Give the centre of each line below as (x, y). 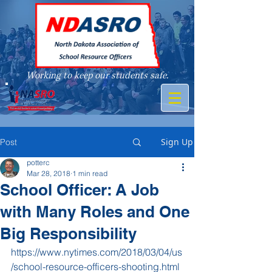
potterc (38, 162)
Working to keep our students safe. (97, 76)
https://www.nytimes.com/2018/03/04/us (97, 252)
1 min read (90, 173)
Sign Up (177, 142)
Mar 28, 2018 (49, 173)
